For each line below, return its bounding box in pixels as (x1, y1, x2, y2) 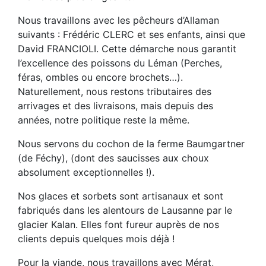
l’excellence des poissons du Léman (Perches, (18, 57, 222, 69)
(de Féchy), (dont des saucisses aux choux (18, 152, 209, 164)
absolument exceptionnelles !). (18, 166, 154, 178)
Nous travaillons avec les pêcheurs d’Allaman (18, 14, 219, 26)
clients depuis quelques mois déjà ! (18, 233, 175, 245)
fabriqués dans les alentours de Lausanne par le (18, 204, 232, 216)
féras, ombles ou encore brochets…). (18, 71, 183, 83)
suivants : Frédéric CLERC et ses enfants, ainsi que (18, 28, 245, 40)
